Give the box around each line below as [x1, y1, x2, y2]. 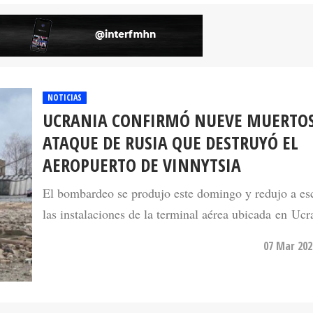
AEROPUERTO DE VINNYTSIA [43, 127, 241, 152]
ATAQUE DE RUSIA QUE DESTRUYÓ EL [43, 105, 298, 130]
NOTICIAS [48, 66, 82, 78]
